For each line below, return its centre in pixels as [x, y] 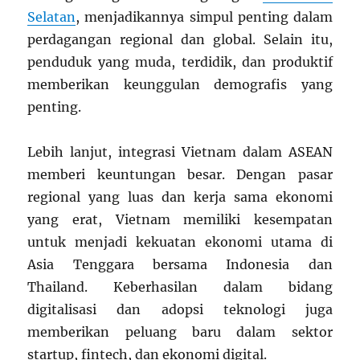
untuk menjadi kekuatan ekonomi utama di [180, 242]
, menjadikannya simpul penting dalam [204, 17]
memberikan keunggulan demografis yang [180, 85]
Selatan [52, 17]
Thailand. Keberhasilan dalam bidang [180, 287]
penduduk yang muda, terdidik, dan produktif [180, 62]
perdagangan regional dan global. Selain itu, [180, 40]
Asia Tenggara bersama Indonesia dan [180, 265]
